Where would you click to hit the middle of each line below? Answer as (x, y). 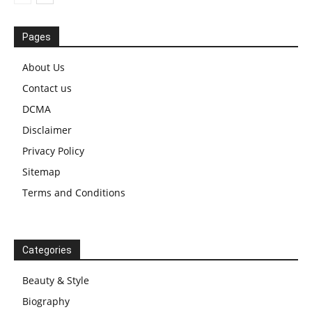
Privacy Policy (53, 151)
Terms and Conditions (74, 193)
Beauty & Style (56, 281)
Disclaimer (47, 130)
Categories (47, 250)
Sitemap (41, 172)
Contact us (47, 88)
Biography (46, 302)
